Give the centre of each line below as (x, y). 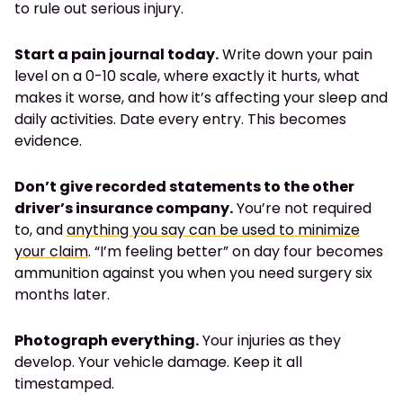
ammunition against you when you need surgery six (193, 273)
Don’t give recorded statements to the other (184, 187)
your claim (51, 252)
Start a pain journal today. (116, 55)
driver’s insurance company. (124, 209)
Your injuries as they (270, 341)
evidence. (48, 141)
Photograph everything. (107, 341)
